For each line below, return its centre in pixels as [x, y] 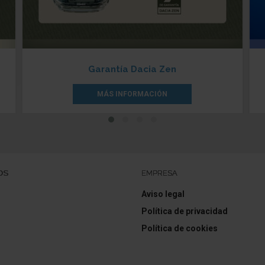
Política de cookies [180, 228]
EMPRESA [159, 173]
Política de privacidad [185, 211]
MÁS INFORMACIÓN [132, 94]
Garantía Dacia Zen [132, 69]
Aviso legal [163, 194]
